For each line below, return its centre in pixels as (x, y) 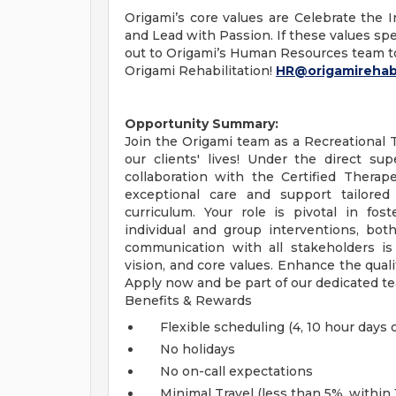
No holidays (198, 349)
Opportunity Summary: (202, 124)
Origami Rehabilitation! (200, 71)
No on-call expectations (236, 371)
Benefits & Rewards (188, 301)
